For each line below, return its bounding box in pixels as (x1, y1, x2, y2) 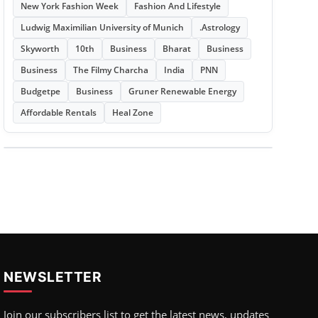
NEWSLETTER (4, 268, 102, 285)
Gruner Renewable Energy (128, 85, 236, 97)
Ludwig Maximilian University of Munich (20, 21, 184, 33)
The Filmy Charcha (72, 64, 148, 76)
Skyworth (20, 43, 60, 55)
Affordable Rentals (20, 106, 97, 119)
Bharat (162, 43, 191, 55)
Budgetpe (20, 85, 60, 97)
